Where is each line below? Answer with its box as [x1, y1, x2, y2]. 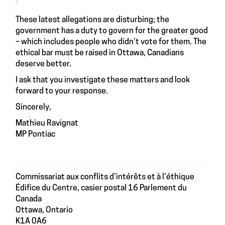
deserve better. [16, 60, 71, 68]
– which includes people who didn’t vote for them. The [16, 38, 206, 46]
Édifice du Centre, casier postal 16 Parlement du [16, 184, 187, 192]
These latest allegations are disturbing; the [16, 16, 169, 24]
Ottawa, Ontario [16, 206, 73, 214]
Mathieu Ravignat [16, 119, 78, 128]
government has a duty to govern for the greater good [16, 27, 208, 35]
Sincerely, [16, 103, 51, 111]
